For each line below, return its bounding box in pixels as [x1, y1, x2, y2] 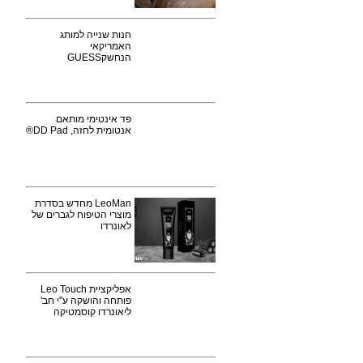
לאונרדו [100, 220, 131, 232]
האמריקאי [90, 41, 131, 52]
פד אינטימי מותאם [56, 113, 131, 125]
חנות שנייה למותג [60, 29, 131, 41]
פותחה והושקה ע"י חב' [41, 295, 131, 306]
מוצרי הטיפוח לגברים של [32, 209, 131, 220]
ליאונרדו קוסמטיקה [53, 306, 131, 318]
